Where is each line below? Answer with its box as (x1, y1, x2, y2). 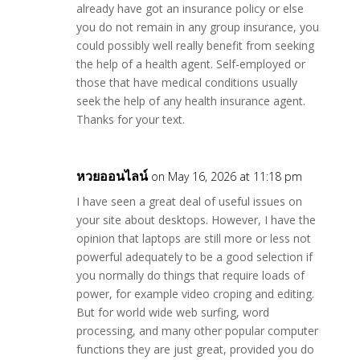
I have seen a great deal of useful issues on (76, 194, 302, 209)
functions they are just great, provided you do (76, 342, 314, 357)
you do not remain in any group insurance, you (76, 19, 319, 35)
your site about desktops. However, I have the (76, 212, 316, 227)
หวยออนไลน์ (76, 167, 148, 185)
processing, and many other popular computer (76, 323, 318, 338)
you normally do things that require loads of (76, 268, 305, 283)
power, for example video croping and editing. (76, 286, 314, 301)
